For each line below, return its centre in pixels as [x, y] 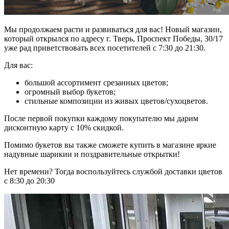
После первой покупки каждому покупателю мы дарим [101, 119]
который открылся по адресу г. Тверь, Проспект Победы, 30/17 [113, 39]
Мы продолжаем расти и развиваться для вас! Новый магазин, [113, 30]
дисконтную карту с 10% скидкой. [64, 128]
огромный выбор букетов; [70, 92]
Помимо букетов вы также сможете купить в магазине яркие [110, 145]
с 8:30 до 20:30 [29, 181]
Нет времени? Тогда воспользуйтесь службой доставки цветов [113, 172]
